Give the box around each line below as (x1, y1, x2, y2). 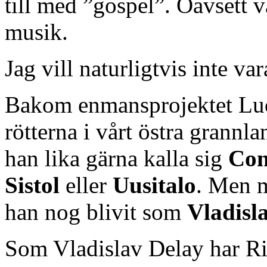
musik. (5, 19, 68, 45)
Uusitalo (113, 172, 196, 198)
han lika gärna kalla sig (5, 145, 228, 172)
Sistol (5, 172, 60, 198)
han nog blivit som (5, 199, 187, 225)
